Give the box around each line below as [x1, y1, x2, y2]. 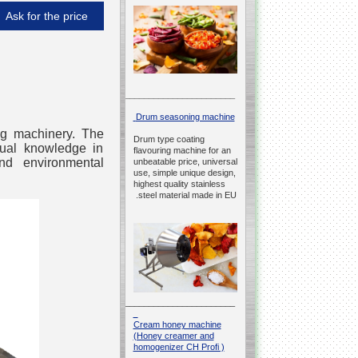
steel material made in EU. [137, 190, 237, 201]
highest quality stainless [133, 179, 225, 189]
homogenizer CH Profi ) [133, 342, 225, 352]
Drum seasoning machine [135, 112, 235, 122]
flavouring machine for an [133, 145, 231, 156]
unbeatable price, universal [133, 157, 237, 167]
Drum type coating [133, 134, 205, 145]
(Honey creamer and [133, 331, 214, 341]
